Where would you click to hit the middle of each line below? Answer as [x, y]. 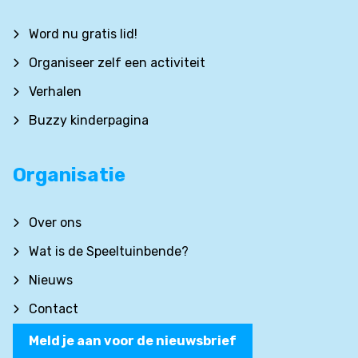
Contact [54, 308]
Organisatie [69, 175]
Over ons [55, 222]
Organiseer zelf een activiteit [117, 62]
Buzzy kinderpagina [89, 120]
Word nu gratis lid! [83, 34]
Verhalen [55, 91]
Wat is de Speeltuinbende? [109, 251]
